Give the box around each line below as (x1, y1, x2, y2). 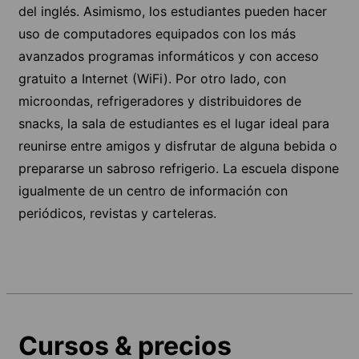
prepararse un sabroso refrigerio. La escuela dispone (18, 159, 339, 176)
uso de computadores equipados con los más (18, 25, 296, 42)
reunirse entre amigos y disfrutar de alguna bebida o (18, 137, 337, 154)
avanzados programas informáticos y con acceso (18, 47, 319, 64)
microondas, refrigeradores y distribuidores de (18, 92, 301, 109)
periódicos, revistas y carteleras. (18, 204, 216, 221)
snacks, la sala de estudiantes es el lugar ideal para (18, 115, 329, 131)
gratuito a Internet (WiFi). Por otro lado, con (18, 70, 286, 87)
